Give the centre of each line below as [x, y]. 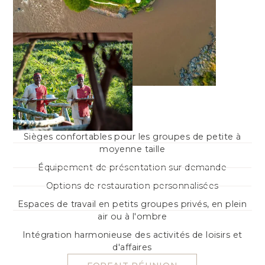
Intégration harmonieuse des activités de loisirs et [132, 235]
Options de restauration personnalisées [132, 185]
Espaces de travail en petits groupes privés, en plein [132, 204]
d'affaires [132, 247]
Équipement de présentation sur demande [132, 167]
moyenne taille [132, 149]
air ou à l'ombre [132, 216]
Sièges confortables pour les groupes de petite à [132, 136]
